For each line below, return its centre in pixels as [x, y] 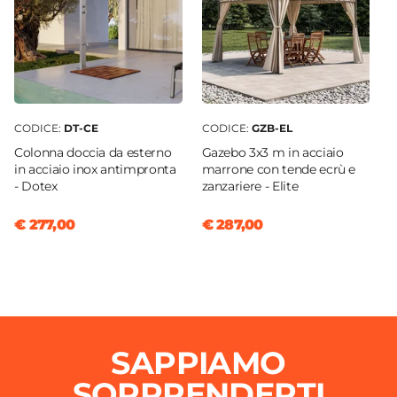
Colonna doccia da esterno [93, 153]
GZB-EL [272, 128]
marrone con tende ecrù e [279, 170]
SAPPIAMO [198, 363]
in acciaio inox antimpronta [95, 170]
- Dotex [36, 187]
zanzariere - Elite [250, 187]
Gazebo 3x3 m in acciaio [272, 153]
